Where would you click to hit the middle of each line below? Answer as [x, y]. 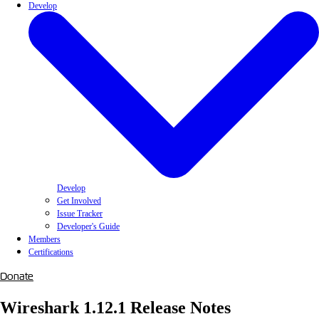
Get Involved [79, 200]
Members [45, 239]
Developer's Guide [88, 226]
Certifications [51, 252]
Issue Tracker [80, 213]
